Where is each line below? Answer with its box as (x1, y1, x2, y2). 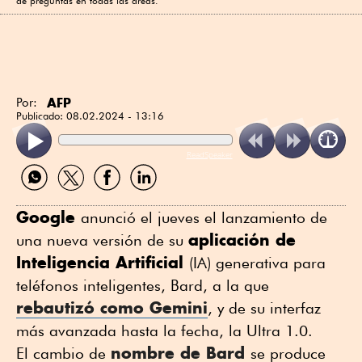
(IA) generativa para (189, 254, 326, 272)
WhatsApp (15, 189, 74, 205)
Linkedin (124, 189, 171, 205)
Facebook (88, 189, 142, 205)
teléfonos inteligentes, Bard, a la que (16, 276, 269, 295)
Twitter (52, 189, 86, 205)
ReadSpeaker (186, 149, 233, 161)
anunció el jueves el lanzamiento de (81, 208, 327, 227)
